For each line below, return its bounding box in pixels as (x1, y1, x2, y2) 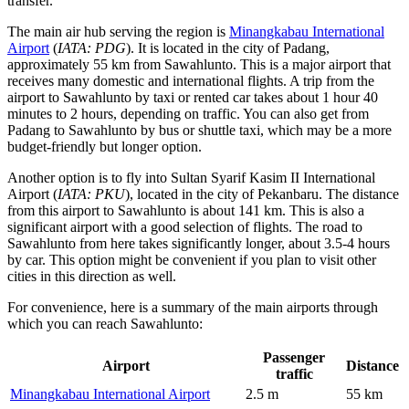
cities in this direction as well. (7, 267, 176, 284)
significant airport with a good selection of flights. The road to (7, 218, 362, 235)
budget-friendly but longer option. (7, 138, 202, 154)
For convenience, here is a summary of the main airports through (7, 299, 378, 315)
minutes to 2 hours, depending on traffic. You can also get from (7, 105, 369, 121)
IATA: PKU (58, 185, 125, 202)
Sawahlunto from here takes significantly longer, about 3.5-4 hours (7, 235, 390, 251)
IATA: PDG (58, 39, 126, 56)
